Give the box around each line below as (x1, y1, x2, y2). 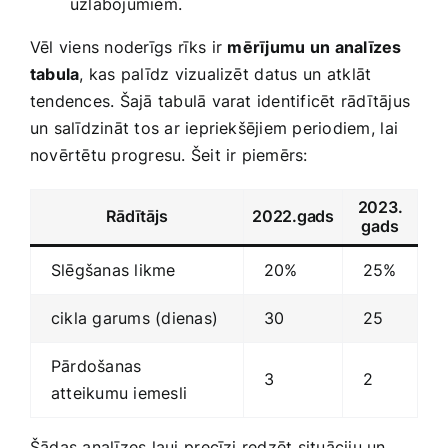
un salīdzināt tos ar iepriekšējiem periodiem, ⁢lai (30, 118, 398, 139)
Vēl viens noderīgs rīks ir (30, 37, 228, 58)
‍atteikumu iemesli (51, 383, 188, 404)
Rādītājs (106, 206, 168, 227)
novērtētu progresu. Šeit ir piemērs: (30, 145, 308, 166)
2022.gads (252, 206, 334, 227)
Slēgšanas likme (51, 260, 176, 281)
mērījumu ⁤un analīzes (227, 37, 402, 58)
